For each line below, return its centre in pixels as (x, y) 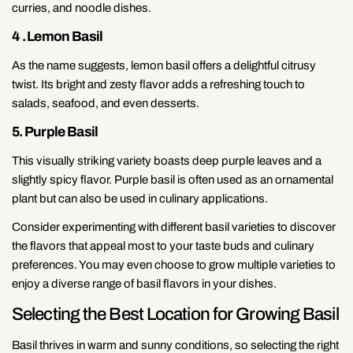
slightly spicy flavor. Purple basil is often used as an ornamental (173, 179)
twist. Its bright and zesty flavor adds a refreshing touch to (158, 84)
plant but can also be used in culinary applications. (140, 198)
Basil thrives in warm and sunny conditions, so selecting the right (175, 345)
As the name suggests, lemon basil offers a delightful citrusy (164, 65)
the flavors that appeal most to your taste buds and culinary (163, 245)
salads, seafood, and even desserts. (106, 103)
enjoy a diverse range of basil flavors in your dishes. (144, 283)
